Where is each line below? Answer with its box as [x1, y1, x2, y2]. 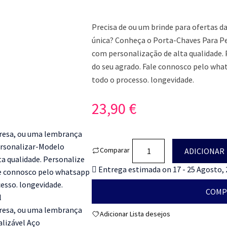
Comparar [100, 145, 130, 155]
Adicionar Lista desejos [100, 209, 171, 218]
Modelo [132, 215, 158, 225]
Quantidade [132, 139, 172, 149]
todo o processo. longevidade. [92, 74, 195, 85]
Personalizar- [132, 203, 180, 213]
